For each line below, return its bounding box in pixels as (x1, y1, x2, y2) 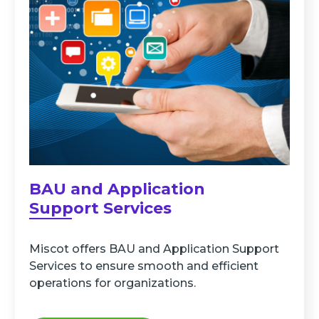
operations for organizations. (28, 276, 196, 291)
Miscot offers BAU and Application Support (28, 242, 279, 256)
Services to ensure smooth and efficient (28, 259, 258, 273)
